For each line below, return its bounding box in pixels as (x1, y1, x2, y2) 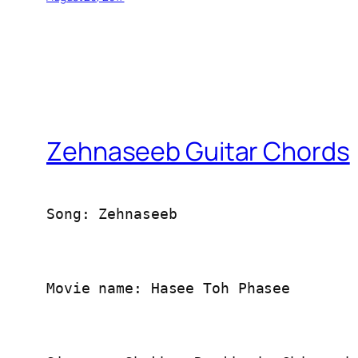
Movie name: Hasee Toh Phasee (46, 279, 291, 296)
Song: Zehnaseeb (46, 205, 177, 222)
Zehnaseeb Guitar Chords (46, 133, 350, 169)
